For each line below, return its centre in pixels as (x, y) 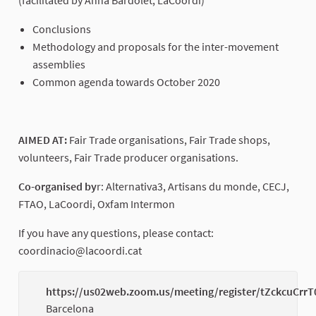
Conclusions (62, 29)
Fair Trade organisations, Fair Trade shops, (170, 139)
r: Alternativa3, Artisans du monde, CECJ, (193, 186)
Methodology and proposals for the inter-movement (156, 46)
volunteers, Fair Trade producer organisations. (128, 157)
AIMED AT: (44, 139)
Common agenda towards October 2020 (126, 81)
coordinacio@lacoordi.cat (80, 250)
